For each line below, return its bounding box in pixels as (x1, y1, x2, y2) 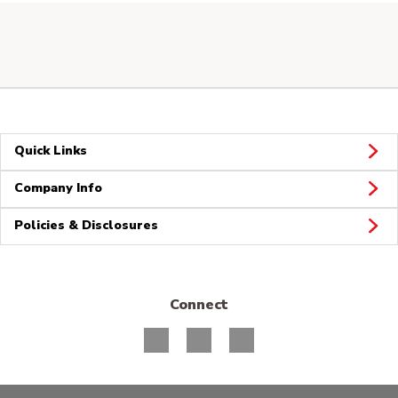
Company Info (14, 179, 102, 196)
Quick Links (14, 141, 87, 159)
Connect (170, 294, 228, 314)
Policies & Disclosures (14, 216, 158, 234)
